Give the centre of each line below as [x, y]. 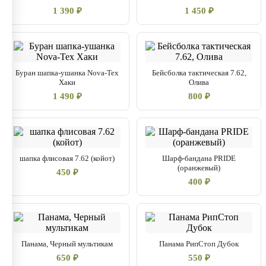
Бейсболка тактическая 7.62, [199, 73]
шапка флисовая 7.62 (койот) [67, 158]
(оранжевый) [199, 168]
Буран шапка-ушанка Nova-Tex [67, 73]
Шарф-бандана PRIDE [199, 158]
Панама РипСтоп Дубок [199, 244]
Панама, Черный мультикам [67, 244]
